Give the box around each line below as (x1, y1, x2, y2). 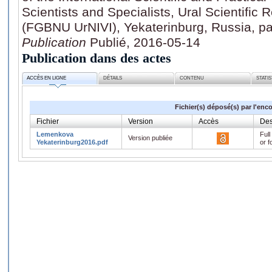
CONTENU (180, 75, 205, 81)
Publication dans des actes (22, 50, 171, 66)
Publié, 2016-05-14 (90, 35, 200, 49)
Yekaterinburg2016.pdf (36, 138, 108, 146)
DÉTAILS (103, 75, 123, 81)
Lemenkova (36, 130, 73, 138)
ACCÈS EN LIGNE (27, 75, 67, 81)
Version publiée (128, 134, 172, 141)
